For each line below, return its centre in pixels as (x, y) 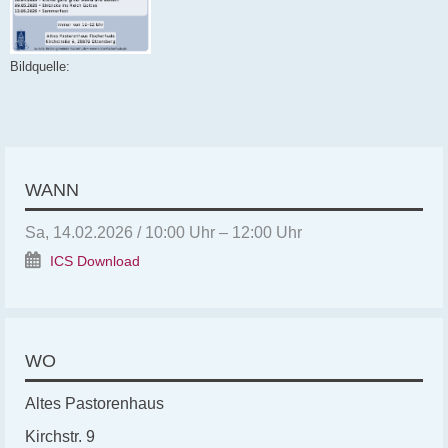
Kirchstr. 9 (60, 436)
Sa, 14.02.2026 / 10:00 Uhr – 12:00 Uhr (163, 232)
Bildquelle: (40, 66)
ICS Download (95, 261)
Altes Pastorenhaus (94, 403)
